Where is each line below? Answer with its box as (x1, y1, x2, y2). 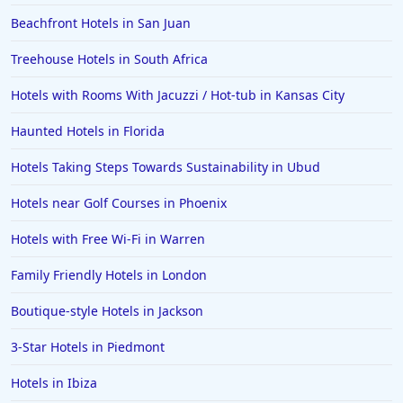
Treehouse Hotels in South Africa (11, 50, 208, 68)
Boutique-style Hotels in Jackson (11, 302, 203, 320)
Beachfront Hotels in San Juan (11, 14, 191, 32)
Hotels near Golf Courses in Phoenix (11, 194, 227, 212)
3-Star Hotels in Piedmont (11, 338, 165, 356)
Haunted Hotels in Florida (11, 122, 165, 140)
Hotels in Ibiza (11, 374, 97, 392)
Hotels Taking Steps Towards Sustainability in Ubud (11, 158, 320, 176)
